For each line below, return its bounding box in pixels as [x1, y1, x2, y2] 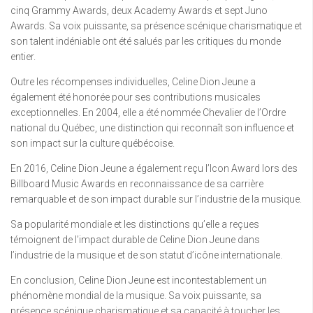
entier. [10, 51, 36, 63]
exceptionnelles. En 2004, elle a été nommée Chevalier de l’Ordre [10, 107, 286, 119]
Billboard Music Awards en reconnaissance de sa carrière [10, 178, 263, 190]
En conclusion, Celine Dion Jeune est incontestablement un [10, 275, 267, 286]
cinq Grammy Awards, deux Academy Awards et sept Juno [10, 5, 268, 17]
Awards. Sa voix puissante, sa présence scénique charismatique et [10, 20, 302, 32]
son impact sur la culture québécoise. [10, 138, 175, 150]
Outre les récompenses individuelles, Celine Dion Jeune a [10, 76, 256, 88]
